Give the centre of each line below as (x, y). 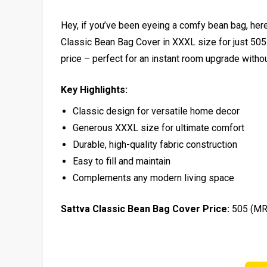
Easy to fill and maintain (122, 161)
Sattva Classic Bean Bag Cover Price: (145, 209)
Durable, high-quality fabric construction (155, 144)
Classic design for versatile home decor (156, 111)
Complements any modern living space (153, 178)
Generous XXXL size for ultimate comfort (159, 128)
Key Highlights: (94, 89)
